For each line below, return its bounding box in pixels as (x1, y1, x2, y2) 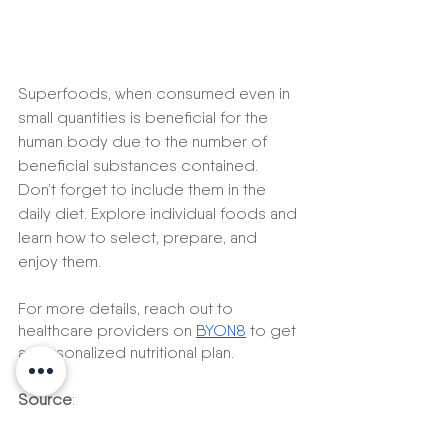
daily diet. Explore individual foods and (18, 204, 301, 224)
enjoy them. (18, 252, 101, 272)
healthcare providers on (18, 321, 196, 341)
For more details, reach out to (18, 299, 237, 319)
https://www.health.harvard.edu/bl (50, 414, 292, 434)
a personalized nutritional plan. (18, 343, 238, 363)
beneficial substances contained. (18, 156, 262, 176)
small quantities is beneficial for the (18, 108, 272, 128)
